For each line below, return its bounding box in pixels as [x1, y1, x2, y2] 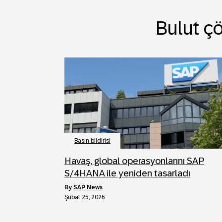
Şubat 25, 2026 [64, 193, 105, 201]
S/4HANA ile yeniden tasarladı [64, 167, 190, 178]
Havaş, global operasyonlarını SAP [64, 155, 204, 166]
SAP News [73, 183, 103, 191]
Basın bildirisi [74, 137, 111, 144]
